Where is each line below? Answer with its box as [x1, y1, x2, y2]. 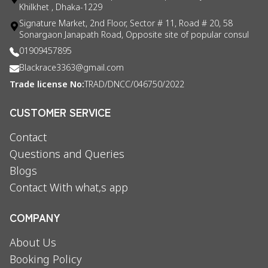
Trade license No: [10, 80, 84, 91]
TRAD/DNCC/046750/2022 [84, 80, 184, 91]
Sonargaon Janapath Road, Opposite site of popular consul [19, 30, 249, 41]
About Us [10, 236, 56, 251]
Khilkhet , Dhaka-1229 [19, 2, 102, 14]
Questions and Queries [10, 148, 124, 162]
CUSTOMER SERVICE [10, 104, 111, 120]
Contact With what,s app [10, 181, 128, 196]
